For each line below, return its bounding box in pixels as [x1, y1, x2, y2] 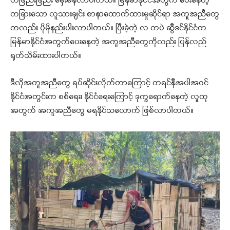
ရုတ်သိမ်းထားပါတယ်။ [10, 50, 81, 62]
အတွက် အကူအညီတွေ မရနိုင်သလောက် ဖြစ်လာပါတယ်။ [10, 105, 194, 117]
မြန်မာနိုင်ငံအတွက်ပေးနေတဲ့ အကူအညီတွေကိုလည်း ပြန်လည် [10, 36, 206, 48]
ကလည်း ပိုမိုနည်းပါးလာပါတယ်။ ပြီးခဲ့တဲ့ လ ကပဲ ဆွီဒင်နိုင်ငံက [10, 23, 206, 34]
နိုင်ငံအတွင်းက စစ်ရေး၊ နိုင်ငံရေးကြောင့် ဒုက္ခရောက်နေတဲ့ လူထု [10, 91, 208, 103]
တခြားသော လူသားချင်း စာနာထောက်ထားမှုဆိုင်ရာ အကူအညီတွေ [10, 9, 219, 21]
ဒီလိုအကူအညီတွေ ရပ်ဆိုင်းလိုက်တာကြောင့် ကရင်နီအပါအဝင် [10, 78, 208, 89]
